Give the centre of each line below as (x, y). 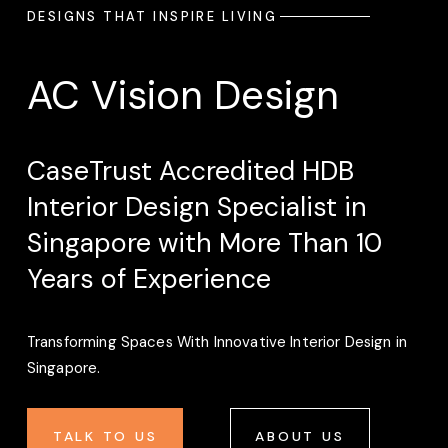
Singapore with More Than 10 (204, 243)
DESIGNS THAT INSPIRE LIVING (152, 17)
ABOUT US (300, 436)
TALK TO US (105, 436)
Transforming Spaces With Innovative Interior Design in (216, 342)
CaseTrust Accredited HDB (190, 171)
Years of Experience (148, 279)
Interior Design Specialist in (196, 207)
